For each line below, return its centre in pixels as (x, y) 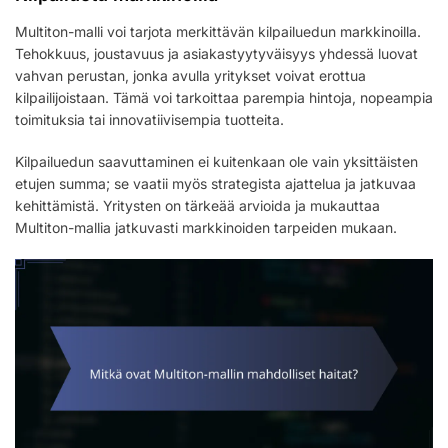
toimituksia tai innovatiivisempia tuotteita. (149, 119)
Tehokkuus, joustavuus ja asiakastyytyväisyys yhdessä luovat (216, 53)
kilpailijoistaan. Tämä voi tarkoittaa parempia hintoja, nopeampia (224, 97)
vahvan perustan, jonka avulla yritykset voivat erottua (190, 75)
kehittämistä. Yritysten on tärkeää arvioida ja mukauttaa (197, 205)
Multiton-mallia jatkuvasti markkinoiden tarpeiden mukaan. (206, 227)
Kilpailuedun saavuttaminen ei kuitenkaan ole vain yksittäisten (216, 161)
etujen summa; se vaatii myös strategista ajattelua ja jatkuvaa (215, 183)
